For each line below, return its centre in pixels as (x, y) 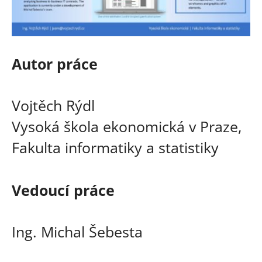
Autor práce (55, 64)
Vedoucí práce (63, 190)
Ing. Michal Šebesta (77, 231)
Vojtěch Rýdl (53, 106)
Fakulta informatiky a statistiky (115, 148)
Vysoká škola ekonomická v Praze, (127, 127)
